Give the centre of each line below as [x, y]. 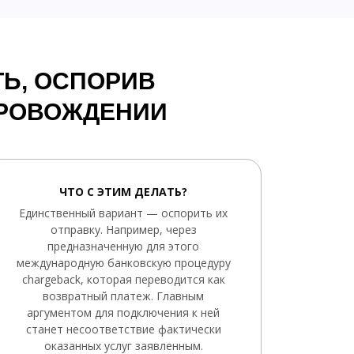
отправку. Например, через [123, 230]
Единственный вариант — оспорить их [123, 213]
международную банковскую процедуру [123, 263]
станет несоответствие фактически [123, 329]
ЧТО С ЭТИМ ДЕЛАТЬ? [123, 192]
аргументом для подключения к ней [123, 313]
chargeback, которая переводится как [123, 279]
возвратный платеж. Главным [123, 296]
